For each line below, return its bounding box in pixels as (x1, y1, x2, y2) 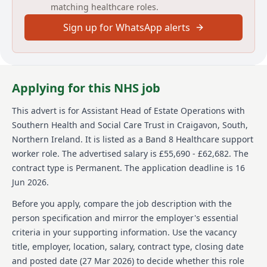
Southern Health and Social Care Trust (12, 119, 164, 131)
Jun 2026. (12, 176, 49, 188)
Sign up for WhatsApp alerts (63, 20, 190, 34)
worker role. (12, 147, 60, 159)
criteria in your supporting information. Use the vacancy (12, 226, 237, 238)
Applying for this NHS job (12, 79, 160, 96)
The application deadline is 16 (122, 162, 245, 173)
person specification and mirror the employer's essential (12, 212, 238, 223)
